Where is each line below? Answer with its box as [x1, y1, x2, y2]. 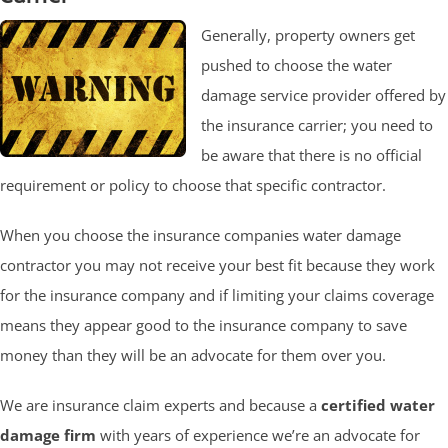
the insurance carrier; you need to [201, 114, 433, 135]
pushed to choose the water [201, 54, 392, 75]
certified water [321, 394, 435, 415]
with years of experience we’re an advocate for [96, 424, 420, 445]
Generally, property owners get [201, 24, 415, 45]
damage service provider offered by [201, 84, 446, 105]
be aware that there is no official [201, 144, 422, 165]
